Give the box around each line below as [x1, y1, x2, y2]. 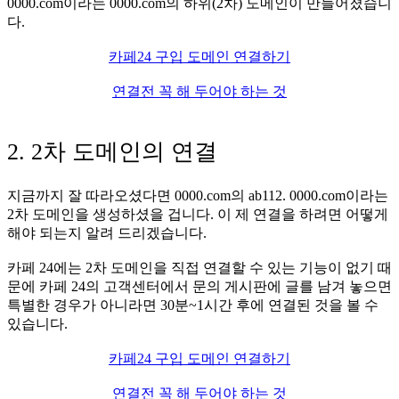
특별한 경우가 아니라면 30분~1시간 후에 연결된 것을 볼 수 [7, 297, 379, 313]
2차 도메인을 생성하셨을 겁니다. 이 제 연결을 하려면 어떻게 [7, 206, 388, 222]
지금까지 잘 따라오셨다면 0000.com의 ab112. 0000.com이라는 [7, 187, 388, 203]
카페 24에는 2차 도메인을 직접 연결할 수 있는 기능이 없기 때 [7, 259, 392, 275]
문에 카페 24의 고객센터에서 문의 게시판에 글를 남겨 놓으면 [7, 278, 392, 294]
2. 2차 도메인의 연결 [7, 139, 217, 166]
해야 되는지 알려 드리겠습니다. [7, 224, 207, 240]
